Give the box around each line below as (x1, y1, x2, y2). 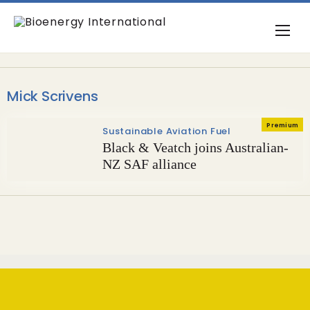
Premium (266, 121, 298, 129)
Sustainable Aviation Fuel (102, 125, 231, 138)
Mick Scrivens (7, 86, 98, 106)
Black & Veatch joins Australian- (102, 140, 289, 155)
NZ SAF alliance (102, 156, 197, 172)
